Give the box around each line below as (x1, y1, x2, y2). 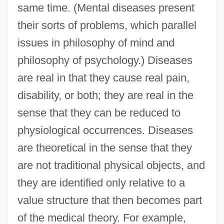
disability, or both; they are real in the (17, 88, 193, 101)
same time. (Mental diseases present (17, 1, 194, 14)
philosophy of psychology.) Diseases (17, 53, 192, 66)
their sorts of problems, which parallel (17, 18, 196, 31)
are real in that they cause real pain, (17, 71, 189, 84)
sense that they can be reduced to (17, 106, 180, 119)
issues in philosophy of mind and (17, 36, 174, 49)
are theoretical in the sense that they (17, 141, 192, 154)
